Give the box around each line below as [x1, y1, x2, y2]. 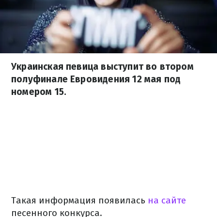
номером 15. [11, 86, 67, 97]
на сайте [148, 195, 186, 206]
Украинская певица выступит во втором [11, 61, 194, 72]
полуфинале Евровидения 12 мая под [11, 74, 181, 85]
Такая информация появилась [11, 195, 148, 206]
